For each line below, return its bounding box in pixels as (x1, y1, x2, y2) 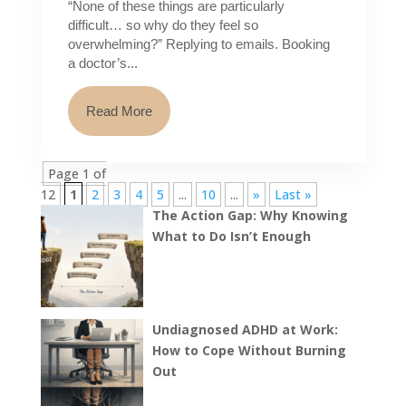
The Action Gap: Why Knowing (151, 207, 348, 225)
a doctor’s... (67, 55, 138, 72)
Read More (85, 103, 152, 120)
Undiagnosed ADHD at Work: (151, 321, 338, 339)
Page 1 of (47, 165, 106, 183)
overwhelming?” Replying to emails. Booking (67, 36, 330, 53)
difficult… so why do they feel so (67, 17, 258, 34)
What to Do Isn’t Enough (151, 227, 311, 246)
